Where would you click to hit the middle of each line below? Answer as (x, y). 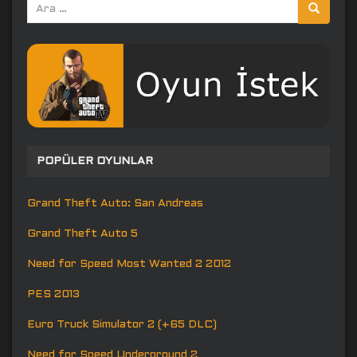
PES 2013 (53, 294)
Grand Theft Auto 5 (82, 233)
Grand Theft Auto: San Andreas (115, 203)
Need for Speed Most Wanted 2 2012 (129, 264)
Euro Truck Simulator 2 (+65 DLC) (122, 324)
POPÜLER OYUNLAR (95, 161)
